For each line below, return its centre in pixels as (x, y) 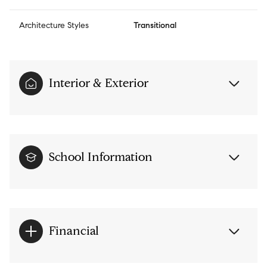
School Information (101, 157)
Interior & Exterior (99, 83)
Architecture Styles (54, 26)
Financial (74, 231)
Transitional (155, 26)
